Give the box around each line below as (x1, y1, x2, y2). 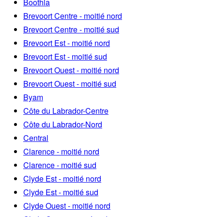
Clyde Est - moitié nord (23, 172, 101, 184)
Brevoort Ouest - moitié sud (23, 77, 116, 89)
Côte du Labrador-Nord (23, 118, 102, 130)
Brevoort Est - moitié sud (23, 50, 107, 62)
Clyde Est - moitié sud (23, 186, 98, 198)
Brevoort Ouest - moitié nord (23, 64, 119, 76)
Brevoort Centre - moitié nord (23, 10, 122, 21)
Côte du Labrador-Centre (23, 105, 108, 116)
